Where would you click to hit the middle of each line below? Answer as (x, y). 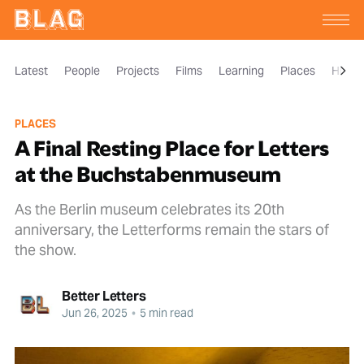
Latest (31, 70)
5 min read (165, 313)
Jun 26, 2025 (94, 313)
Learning (241, 70)
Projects (137, 70)
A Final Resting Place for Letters (172, 148)
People (82, 70)
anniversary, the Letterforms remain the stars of (171, 229)
